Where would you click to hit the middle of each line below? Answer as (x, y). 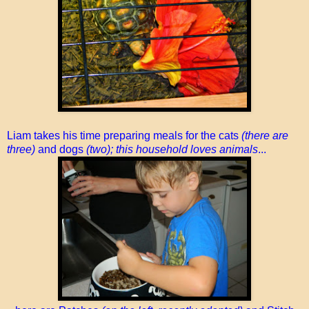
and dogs (61, 149)
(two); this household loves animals (172, 149)
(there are (265, 135)
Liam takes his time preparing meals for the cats (124, 135)
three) (21, 149)
